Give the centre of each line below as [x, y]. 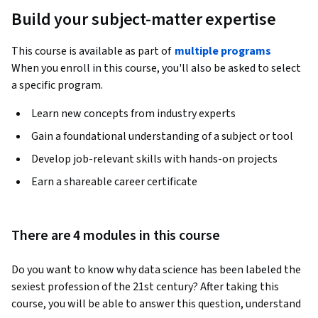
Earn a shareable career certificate [114, 182]
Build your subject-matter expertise [144, 20]
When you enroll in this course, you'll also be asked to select [156, 68]
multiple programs [223, 51]
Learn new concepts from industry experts [133, 114]
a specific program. [57, 86]
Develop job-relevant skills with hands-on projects [154, 159]
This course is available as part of [92, 51]
